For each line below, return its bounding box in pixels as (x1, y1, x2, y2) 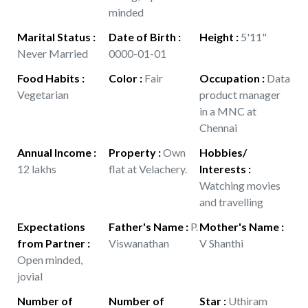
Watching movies (199, 179, 281, 192)
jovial (17, 269, 43, 283)
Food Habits (17, 71, 80, 85)
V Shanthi (199, 236, 244, 250)
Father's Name (108, 220, 184, 233)
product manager (199, 88, 281, 101)
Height (199, 30, 234, 43)
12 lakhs (17, 162, 56, 175)
